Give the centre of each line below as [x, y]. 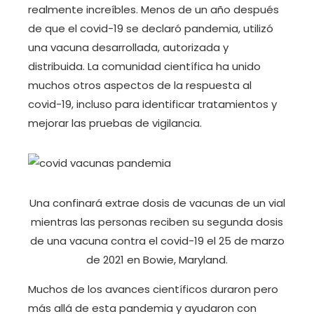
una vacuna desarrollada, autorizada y [128, 48]
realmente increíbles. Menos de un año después [153, 10]
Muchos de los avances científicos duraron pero [153, 289]
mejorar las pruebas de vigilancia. [115, 123]
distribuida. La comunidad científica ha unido [144, 67]
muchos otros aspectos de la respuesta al [140, 86]
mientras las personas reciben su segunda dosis [157, 222]
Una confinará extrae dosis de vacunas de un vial [157, 203]
